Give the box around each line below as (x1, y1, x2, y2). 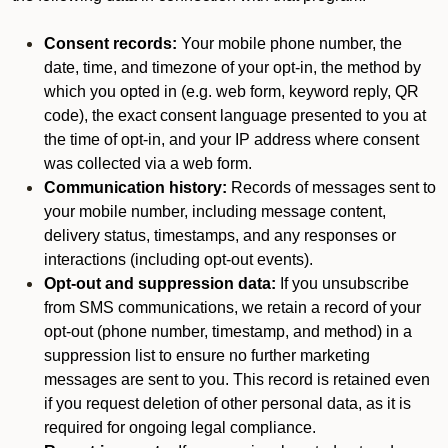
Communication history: (44, 179, 227, 196)
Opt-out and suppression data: (44, 275, 276, 292)
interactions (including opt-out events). (44, 251, 313, 268)
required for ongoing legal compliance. (44, 419, 316, 436)
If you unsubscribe (276, 275, 409, 292)
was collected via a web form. (44, 155, 252, 172)
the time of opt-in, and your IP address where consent (44, 131, 419, 148)
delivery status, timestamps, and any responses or (44, 227, 396, 244)
